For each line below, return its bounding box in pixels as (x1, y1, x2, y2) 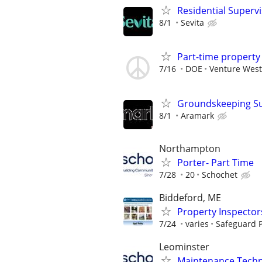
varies (185, 218, 209, 229)
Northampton (159, 142, 220, 155)
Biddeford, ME (159, 191, 221, 204)
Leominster (159, 240, 209, 254)
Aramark (181, 109, 214, 121)
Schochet (202, 168, 237, 180)
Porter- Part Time (177, 156, 254, 169)
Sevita (181, 17, 204, 29)
